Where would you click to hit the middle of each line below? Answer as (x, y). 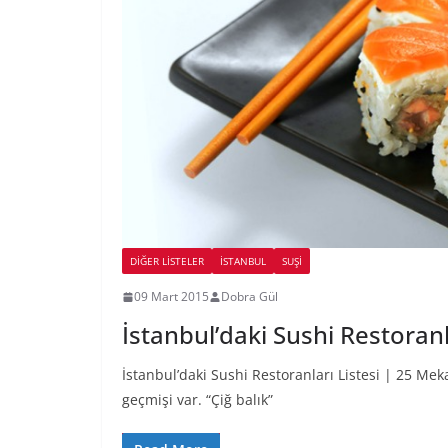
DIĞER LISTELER (167, 261)
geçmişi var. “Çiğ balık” (197, 400)
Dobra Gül (249, 297)
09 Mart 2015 (171, 297)
